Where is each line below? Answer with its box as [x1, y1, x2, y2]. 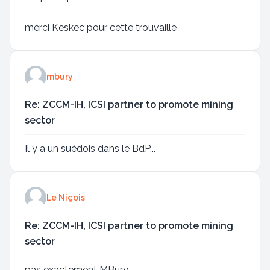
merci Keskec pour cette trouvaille [25, 22, 177, 33]
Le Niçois [46, 193, 85, 202]
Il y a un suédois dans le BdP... [25, 143, 155, 154]
